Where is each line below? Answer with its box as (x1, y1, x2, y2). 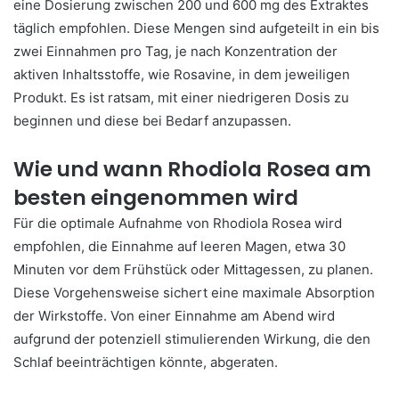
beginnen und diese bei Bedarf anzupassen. (13, 112, 291, 129)
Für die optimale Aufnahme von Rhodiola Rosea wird (13, 215, 342, 232)
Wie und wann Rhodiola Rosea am (13, 155, 371, 183)
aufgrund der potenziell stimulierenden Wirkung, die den (13, 330, 370, 347)
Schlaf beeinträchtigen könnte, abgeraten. (13, 354, 278, 370)
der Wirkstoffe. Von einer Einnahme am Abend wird (13, 307, 335, 324)
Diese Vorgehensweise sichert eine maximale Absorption (13, 284, 375, 301)
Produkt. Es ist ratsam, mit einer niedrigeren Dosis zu (13, 89, 349, 106)
